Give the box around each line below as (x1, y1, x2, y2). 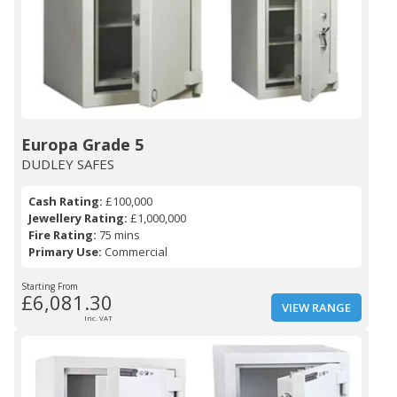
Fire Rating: (28, 227, 97, 244)
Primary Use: (28, 244, 102, 261)
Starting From (21, 280, 78, 293)
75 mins (97, 227, 140, 244)
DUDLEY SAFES (21, 155, 114, 174)
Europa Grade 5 (21, 134, 144, 156)
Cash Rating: (28, 193, 103, 210)
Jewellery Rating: (28, 210, 128, 227)
